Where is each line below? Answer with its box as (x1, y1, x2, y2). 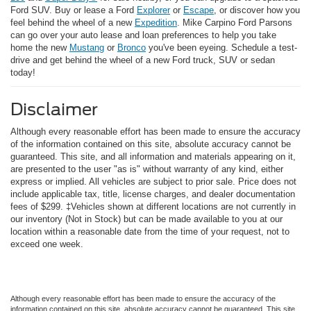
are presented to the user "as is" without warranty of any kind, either (10, 164, 283, 175)
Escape (183, 5, 214, 16)
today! (10, 67, 38, 78)
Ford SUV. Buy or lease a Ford (10, 5, 137, 16)
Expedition (135, 17, 177, 28)
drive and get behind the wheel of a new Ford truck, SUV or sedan (10, 55, 275, 66)
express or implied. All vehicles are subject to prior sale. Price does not (10, 176, 296, 187)
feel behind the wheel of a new (10, 17, 135, 28)
